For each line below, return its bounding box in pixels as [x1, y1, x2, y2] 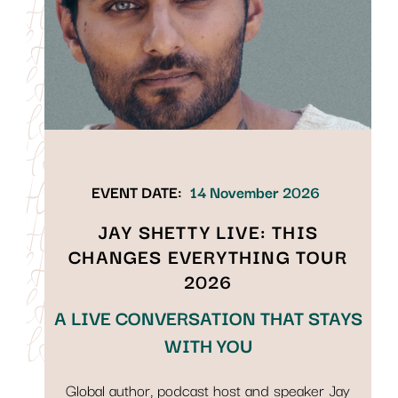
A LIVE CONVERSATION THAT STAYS [53, 303, 362, 332]
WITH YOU [163, 330, 252, 360]
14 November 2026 [190, 179, 320, 204]
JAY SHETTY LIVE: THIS [97, 217, 319, 246]
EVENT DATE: [92, 179, 182, 204]
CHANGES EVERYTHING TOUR [68, 242, 347, 271]
